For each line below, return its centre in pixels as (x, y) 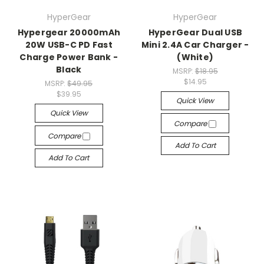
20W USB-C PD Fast (69, 45)
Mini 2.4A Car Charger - (195, 45)
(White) (195, 57)
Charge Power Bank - (69, 57)
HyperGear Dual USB (195, 33)
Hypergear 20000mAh (69, 33)
